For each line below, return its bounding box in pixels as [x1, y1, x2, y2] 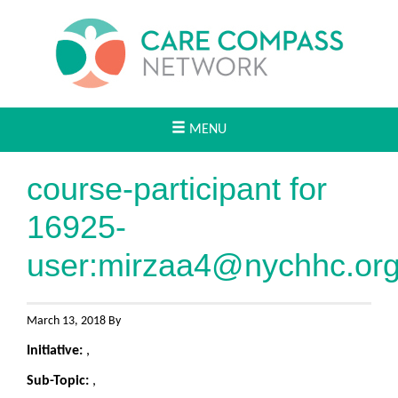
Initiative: [27, 344, 86, 358]
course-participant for [27, 171, 327, 207]
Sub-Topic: [27, 374, 92, 388]
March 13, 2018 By [27, 314, 121, 328]
